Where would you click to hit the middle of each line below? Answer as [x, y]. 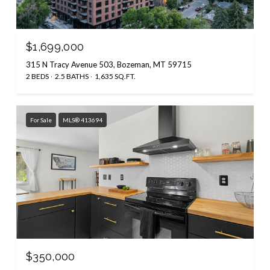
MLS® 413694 [83, 120]
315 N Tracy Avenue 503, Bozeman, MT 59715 [109, 64]
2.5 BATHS [72, 76]
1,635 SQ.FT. [115, 76]
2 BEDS [37, 76]
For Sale [41, 120]
